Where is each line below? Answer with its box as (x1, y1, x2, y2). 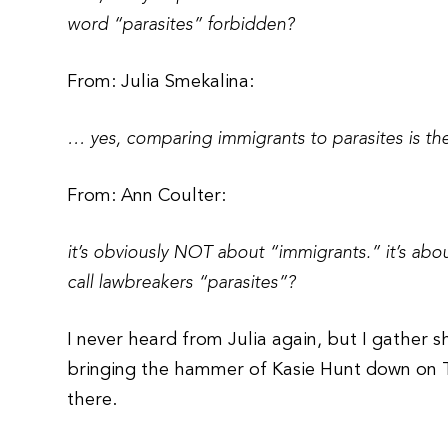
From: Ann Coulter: (67, 187, 227, 205)
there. (67, 391, 118, 409)
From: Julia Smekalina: (67, 73, 255, 91)
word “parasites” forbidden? (67, 16, 295, 34)
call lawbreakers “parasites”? (67, 274, 296, 292)
